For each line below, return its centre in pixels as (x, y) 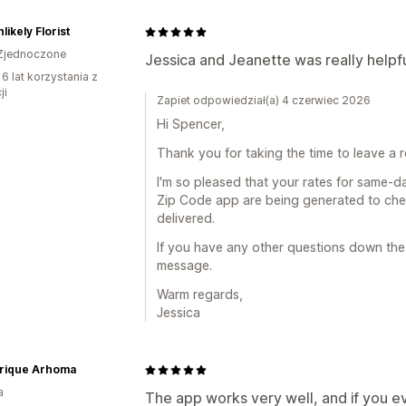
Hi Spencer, (191, 124)
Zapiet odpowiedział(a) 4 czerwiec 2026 (264, 100)
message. (184, 265)
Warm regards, (200, 294)
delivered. (186, 218)
